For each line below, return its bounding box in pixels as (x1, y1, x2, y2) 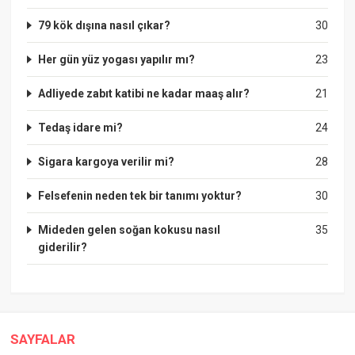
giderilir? (38, 240, 88, 254)
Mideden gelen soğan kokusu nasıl (38, 223, 221, 236)
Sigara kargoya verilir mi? (38, 155, 175, 168)
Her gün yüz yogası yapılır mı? (38, 52, 196, 66)
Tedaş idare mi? (38, 120, 124, 134)
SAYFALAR (10, 330, 76, 347)
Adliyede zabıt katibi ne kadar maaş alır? (38, 86, 250, 100)
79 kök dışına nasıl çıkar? (38, 18, 171, 32)
